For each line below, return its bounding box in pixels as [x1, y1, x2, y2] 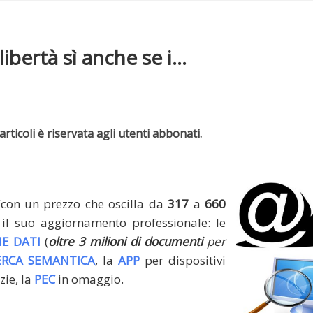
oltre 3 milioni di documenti [48, 233, 203, 249]
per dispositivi [140, 252, 226, 268]
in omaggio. [55, 271, 124, 287]
